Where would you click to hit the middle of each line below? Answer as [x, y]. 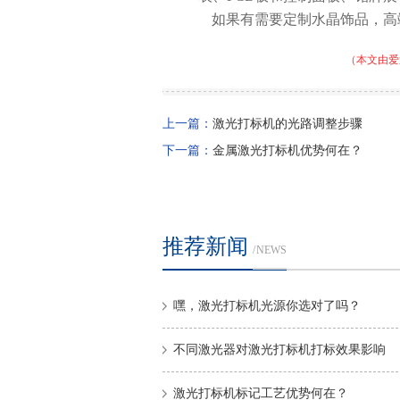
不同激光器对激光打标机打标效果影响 [279, 350]
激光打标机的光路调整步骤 [287, 124]
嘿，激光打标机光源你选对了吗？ [267, 306]
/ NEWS [269, 250]
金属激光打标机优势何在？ [287, 150]
